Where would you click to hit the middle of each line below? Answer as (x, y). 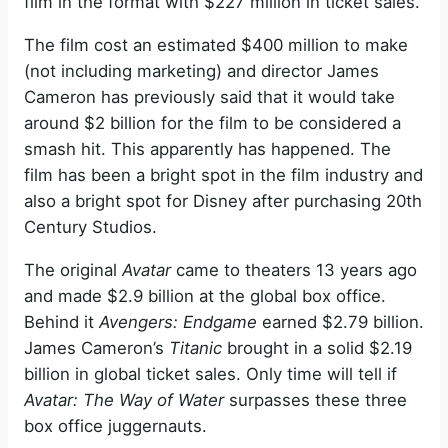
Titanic (195, 347)
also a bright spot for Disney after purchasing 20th (223, 200)
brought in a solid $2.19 (317, 347)
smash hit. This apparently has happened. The (207, 148)
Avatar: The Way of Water (124, 399)
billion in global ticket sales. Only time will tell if (210, 373)
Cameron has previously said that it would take (209, 96)
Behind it (61, 321)
